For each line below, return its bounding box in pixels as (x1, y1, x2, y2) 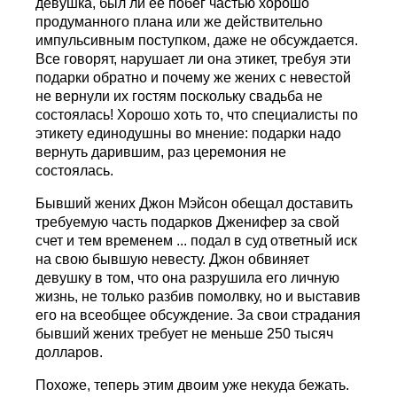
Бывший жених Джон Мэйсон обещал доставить (35, 196, 354, 212)
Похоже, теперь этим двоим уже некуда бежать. (35, 378, 350, 393)
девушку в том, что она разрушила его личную (35, 270, 340, 286)
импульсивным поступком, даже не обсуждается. (35, 33, 359, 49)
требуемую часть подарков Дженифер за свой (35, 214, 340, 230)
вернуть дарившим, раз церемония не (35, 144, 287, 160)
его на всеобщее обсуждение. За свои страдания (35, 307, 362, 323)
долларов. (35, 345, 104, 361)
